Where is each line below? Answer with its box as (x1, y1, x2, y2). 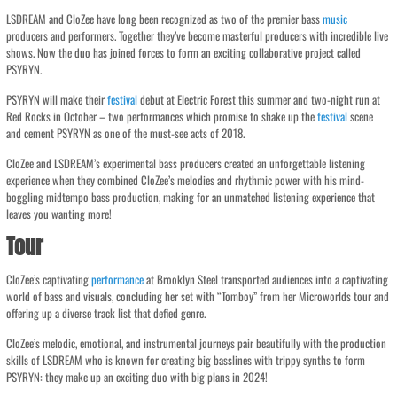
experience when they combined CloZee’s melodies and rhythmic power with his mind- (6, 171, 365, 189)
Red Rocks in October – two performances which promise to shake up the (6, 107, 318, 125)
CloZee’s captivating (6, 270, 92, 288)
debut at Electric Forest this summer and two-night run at (137, 90, 381, 108)
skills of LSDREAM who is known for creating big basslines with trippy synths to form (6, 351, 366, 369)
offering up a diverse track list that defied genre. (6, 304, 206, 322)
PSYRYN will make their (6, 90, 108, 108)
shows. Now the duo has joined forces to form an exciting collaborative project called (6, 43, 362, 61)
